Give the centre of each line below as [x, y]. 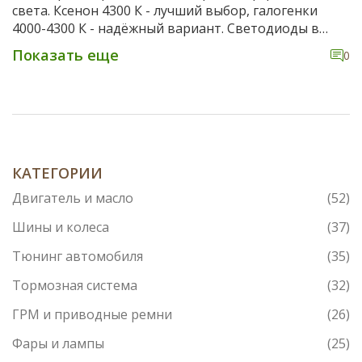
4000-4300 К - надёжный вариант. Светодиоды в [166, 29]
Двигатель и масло [73, 198]
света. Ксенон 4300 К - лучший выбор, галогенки [165, 11]
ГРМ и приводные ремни [92, 315]
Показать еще [65, 55]
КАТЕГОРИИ [57, 173]
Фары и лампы [58, 344]
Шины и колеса [61, 227]
